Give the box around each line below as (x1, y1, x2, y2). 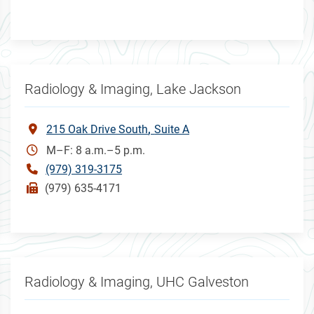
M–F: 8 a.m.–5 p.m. (46, 143, 146, 157)
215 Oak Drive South (46, 122, 149, 136)
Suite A (154, 122, 190, 136)
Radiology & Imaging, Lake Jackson (25, 80, 242, 97)
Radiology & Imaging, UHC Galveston (25, 273, 250, 290)
